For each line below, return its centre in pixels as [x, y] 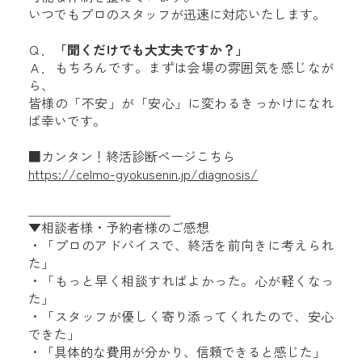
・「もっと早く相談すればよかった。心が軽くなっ [181, 281]
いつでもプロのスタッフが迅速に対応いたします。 [177, 14]
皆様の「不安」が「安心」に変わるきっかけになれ [181, 103]
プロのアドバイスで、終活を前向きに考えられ [194, 245]
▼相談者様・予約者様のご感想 [119, 227]
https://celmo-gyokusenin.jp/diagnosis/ [143, 174]
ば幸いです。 [67, 121]
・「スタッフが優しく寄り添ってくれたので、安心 [181, 316]
